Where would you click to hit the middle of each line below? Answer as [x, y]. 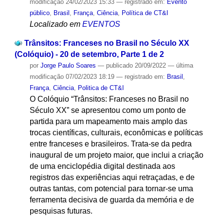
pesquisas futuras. [61, 211]
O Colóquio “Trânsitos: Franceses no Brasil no [109, 99]
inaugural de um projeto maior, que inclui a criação [116, 155]
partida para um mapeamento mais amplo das [108, 121]
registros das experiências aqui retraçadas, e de [112, 177]
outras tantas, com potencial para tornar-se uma [111, 188]
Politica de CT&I [101, 88]
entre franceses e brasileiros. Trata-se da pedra [110, 144]
